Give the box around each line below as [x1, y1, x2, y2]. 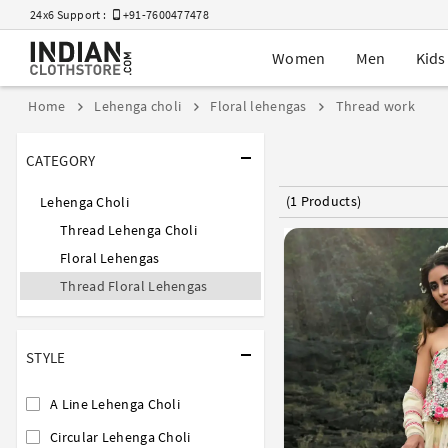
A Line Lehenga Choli [50, 394, 180, 413]
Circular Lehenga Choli [50, 427, 191, 446]
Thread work [332, 97, 416, 116]
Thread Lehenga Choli [60, 220, 197, 239]
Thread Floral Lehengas [60, 276, 208, 295]
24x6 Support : [30, 7, 114, 22]
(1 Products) [285, 192, 362, 211]
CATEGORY [26, 150, 96, 170]
